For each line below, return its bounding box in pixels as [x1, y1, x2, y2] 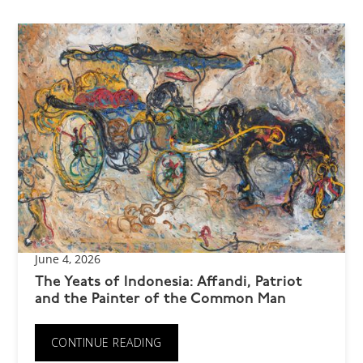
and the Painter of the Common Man [34, 292, 286, 308]
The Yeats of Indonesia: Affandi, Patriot [34, 275, 302, 291]
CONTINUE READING [50, 335, 162, 351]
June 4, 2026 [34, 251, 100, 267]
